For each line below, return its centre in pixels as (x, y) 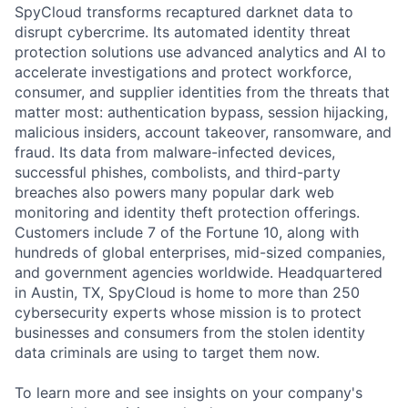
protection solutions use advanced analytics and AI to (200, 51)
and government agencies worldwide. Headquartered (199, 272)
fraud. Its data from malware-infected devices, (175, 152)
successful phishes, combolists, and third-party (178, 172)
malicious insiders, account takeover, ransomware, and (203, 132)
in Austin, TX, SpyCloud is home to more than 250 (187, 292)
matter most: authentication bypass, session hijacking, (201, 112)
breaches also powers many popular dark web (174, 192)
